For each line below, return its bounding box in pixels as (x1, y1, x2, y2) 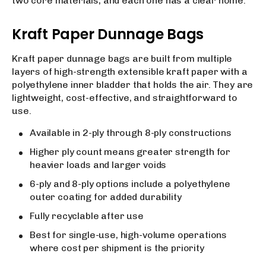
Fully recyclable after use (30, 210, 144, 221)
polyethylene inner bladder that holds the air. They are (12, 79, 254, 90)
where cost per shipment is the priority (30, 242, 204, 254)
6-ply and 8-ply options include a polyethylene (30, 178, 230, 189)
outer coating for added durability (30, 191, 182, 202)
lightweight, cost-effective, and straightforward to (12, 92, 237, 103)
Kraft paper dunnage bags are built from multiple (12, 53, 233, 64)
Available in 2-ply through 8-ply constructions (30, 127, 232, 138)
